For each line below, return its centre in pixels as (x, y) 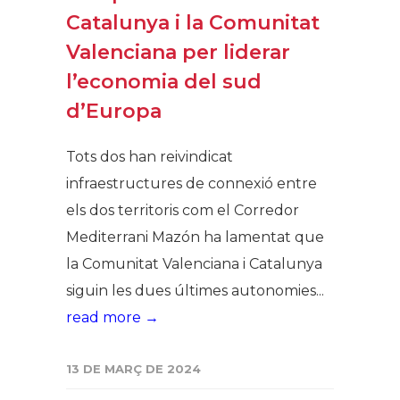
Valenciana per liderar (178, 52)
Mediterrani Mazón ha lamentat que (195, 237)
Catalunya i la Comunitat (193, 22)
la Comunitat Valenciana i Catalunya (194, 263)
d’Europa (114, 111)
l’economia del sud (164, 81)
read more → (112, 317)
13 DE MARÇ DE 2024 (133, 368)
